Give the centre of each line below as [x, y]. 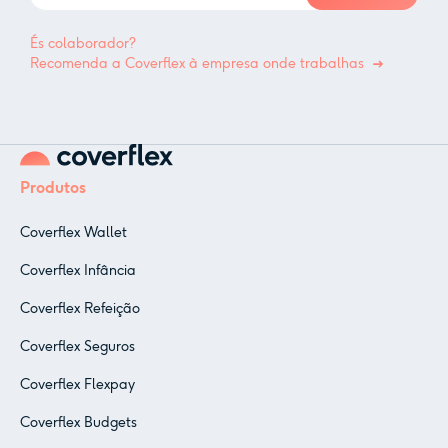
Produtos [53, 188]
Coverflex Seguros [77, 347]
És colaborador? [83, 44]
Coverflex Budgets [78, 423]
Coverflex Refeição [80, 309]
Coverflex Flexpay [77, 385]
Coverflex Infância [78, 271]
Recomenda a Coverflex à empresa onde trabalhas [197, 64]
